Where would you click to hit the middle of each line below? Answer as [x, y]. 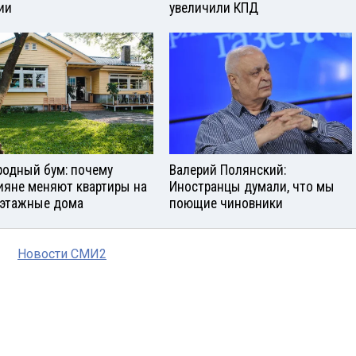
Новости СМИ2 [62, 253]
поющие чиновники [226, 203]
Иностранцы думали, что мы [252, 186]
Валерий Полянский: [228, 170]
